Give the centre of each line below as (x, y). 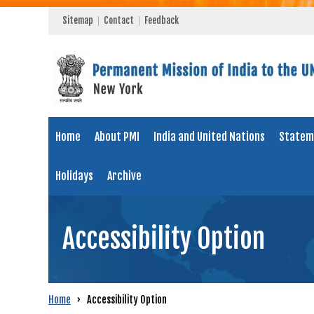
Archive (124, 176)
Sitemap (78, 20)
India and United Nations (209, 137)
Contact (119, 20)
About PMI (117, 137)
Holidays (74, 176)
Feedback (162, 20)
